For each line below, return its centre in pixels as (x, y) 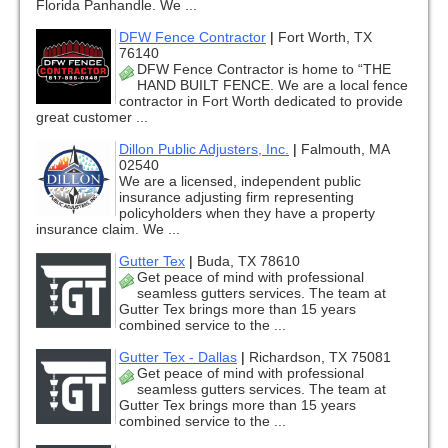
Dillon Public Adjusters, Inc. (204, 149)
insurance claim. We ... (108, 229)
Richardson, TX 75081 (320, 357)
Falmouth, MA (345, 149)
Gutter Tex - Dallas (178, 357)
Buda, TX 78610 (248, 261)
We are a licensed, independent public (240, 181)
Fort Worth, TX (325, 37)
